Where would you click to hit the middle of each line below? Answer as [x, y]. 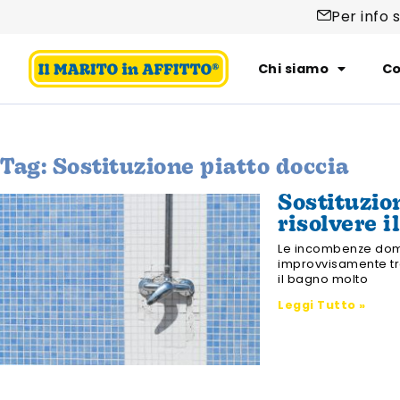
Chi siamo [293, 69]
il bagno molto [323, 279]
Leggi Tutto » [322, 305]
